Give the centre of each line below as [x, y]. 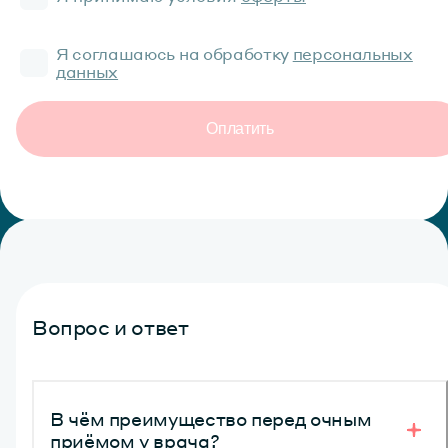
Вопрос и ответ [110, 327]
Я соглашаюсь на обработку [172, 53]
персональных [352, 53]
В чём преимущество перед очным [211, 418]
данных [87, 71]
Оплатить [245, 128]
